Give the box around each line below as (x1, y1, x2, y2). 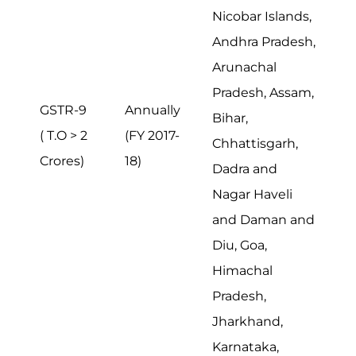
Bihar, (212, 110, 248, 126)
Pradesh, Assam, (212, 84, 314, 100)
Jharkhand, (212, 313, 283, 329)
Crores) (40, 153, 84, 168)
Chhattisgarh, (212, 135, 298, 151)
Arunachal (212, 59, 277, 75)
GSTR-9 (40, 102, 87, 118)
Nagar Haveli (212, 186, 292, 202)
